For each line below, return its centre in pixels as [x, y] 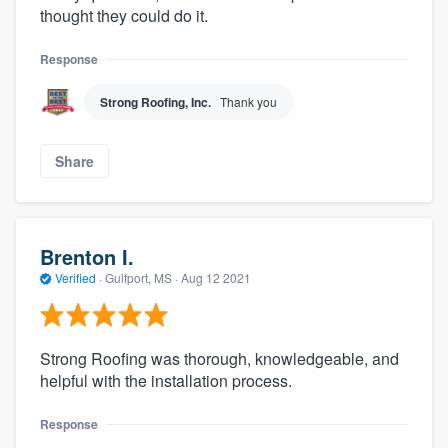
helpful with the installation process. [166, 380]
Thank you [248, 101]
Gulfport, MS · [141, 278]
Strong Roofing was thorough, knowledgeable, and [219, 358]
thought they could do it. [124, 15]
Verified [75, 278]
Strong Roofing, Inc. [155, 101]
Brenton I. [87, 257]
